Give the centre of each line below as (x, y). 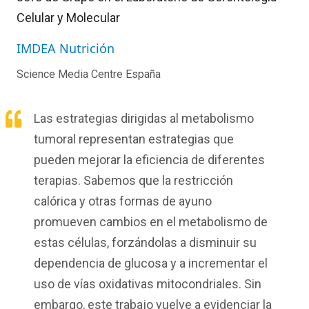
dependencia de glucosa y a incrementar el (151, 263)
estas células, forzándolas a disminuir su (145, 243)
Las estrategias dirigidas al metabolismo (144, 119)
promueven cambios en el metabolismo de (151, 222)
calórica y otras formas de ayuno (123, 201)
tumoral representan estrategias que (134, 139)
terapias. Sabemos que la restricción (133, 181)
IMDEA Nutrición (66, 49)
